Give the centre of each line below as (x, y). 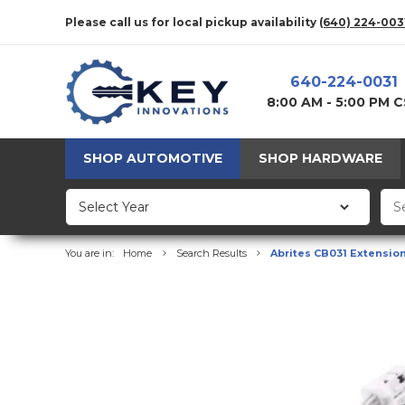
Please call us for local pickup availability (192, 22)
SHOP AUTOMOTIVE (153, 159)
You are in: (89, 254)
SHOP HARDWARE (320, 159)
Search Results (211, 254)
